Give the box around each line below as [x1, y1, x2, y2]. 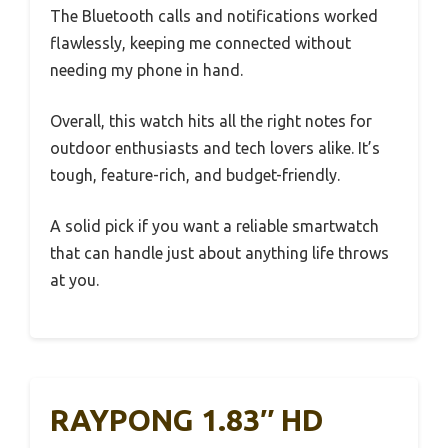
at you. [50, 270, 99, 289]
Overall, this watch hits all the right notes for [50, 111, 372, 130]
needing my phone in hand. [50, 60, 243, 79]
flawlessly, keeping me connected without [50, 33, 351, 52]
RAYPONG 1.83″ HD [50, 402, 324, 437]
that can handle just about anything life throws [50, 243, 389, 262]
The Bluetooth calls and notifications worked [50, 6, 378, 25]
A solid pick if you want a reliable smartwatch [50, 216, 379, 235]
